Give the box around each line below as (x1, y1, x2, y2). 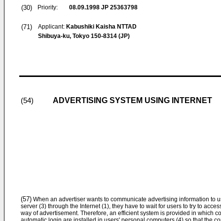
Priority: (37, 4, 58, 11)
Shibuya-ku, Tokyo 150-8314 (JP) (38, 33, 130, 39)
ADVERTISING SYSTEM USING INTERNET (53, 96, 212, 105)
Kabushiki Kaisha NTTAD (66, 23, 137, 30)
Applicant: (38, 23, 66, 30)
